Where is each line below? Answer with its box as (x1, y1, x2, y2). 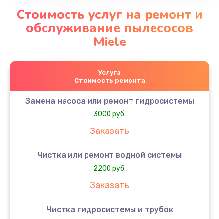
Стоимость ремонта (74, 76, 145, 84)
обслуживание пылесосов (26, 19, 193, 37)
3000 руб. (93, 109, 126, 118)
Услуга (98, 68, 121, 76)
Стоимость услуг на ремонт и (16, 5, 203, 23)
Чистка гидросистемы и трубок (46, 204, 173, 214)
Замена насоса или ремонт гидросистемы (25, 96, 194, 106)
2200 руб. (93, 164, 126, 173)
